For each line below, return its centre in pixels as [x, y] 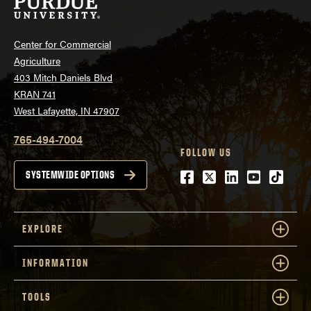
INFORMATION [56, 262]
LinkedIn [255, 177]
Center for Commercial [62, 43]
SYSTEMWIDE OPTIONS [70, 174]
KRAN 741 [35, 93]
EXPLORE [43, 228]
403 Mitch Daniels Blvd [63, 77]
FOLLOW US [206, 152]
